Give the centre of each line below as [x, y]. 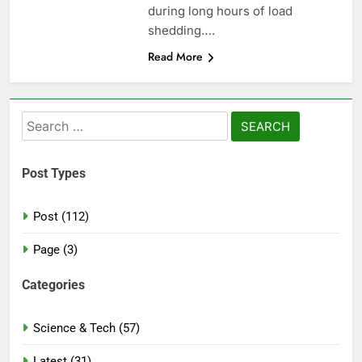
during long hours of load [220, 11]
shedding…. [181, 31]
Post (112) [61, 216]
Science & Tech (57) [86, 328]
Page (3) [55, 249]
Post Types [54, 173]
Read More [175, 57]
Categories [53, 285]
